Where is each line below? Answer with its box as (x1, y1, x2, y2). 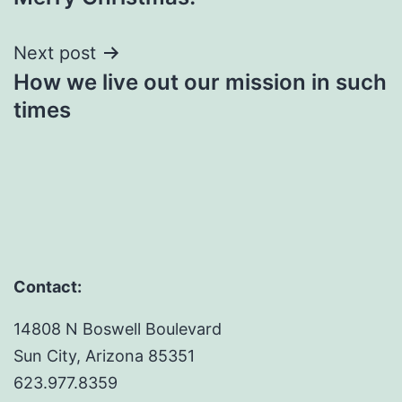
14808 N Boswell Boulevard (13, 319, 222, 339)
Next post (13, 41, 96, 64)
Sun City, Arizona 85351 (13, 346, 195, 366)
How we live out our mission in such (13, 68, 387, 95)
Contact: (13, 277, 82, 297)
